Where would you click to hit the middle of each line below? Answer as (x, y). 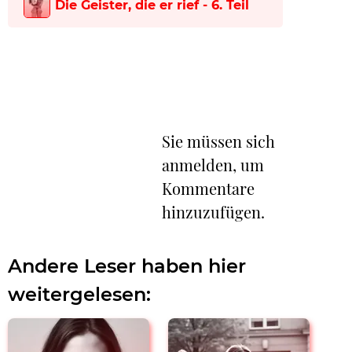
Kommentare (208, 189)
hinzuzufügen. (213, 212)
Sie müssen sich (218, 141)
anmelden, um (213, 165)
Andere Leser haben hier (127, 266)
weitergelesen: (79, 295)
